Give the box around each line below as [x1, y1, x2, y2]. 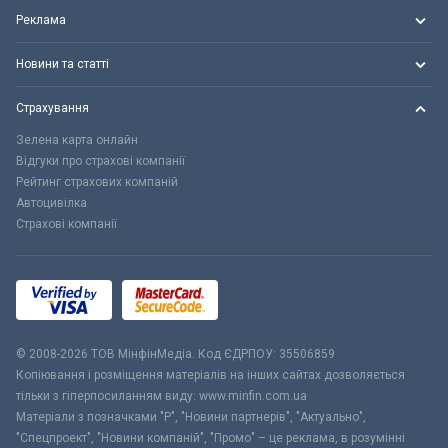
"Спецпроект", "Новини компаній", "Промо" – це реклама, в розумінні [16, 431, 405, 446]
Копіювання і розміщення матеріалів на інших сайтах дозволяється [16, 368, 405, 383]
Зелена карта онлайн [16, 133, 138, 148]
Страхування [16, 101, 89, 116]
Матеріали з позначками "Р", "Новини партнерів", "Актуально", [16, 410, 366, 425]
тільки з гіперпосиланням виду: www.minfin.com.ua [16, 389, 307, 404]
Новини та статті [16, 57, 109, 72]
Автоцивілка [16, 196, 87, 211]
